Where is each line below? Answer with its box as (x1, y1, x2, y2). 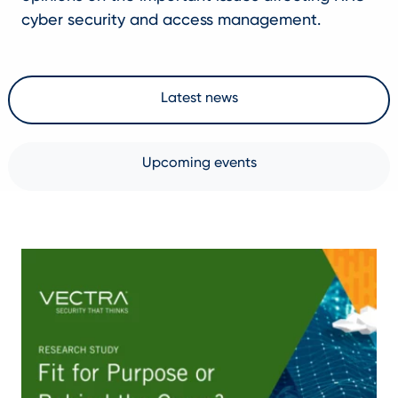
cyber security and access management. (20, 10, 321, 28)
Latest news (160, 89, 238, 106)
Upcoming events (141, 154, 257, 171)
